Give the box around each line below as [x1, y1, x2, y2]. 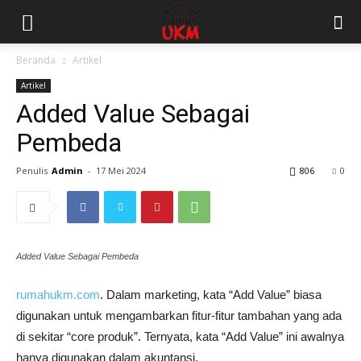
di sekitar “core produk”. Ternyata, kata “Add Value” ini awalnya [16, 330, 344, 343]
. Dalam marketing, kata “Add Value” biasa [100, 288, 322, 301]
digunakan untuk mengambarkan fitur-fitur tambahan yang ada [16, 309, 342, 322]
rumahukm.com [16, 288, 100, 301]
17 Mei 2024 [96, 164, 146, 176]
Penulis [16, 164, 48, 176]
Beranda [16, 53, 56, 67]
